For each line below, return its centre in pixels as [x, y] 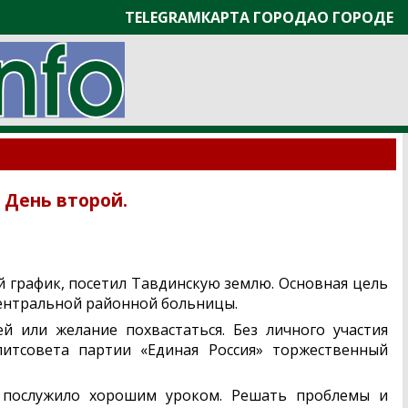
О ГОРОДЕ [355, 17]
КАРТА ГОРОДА [259, 17]
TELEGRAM [163, 17]
